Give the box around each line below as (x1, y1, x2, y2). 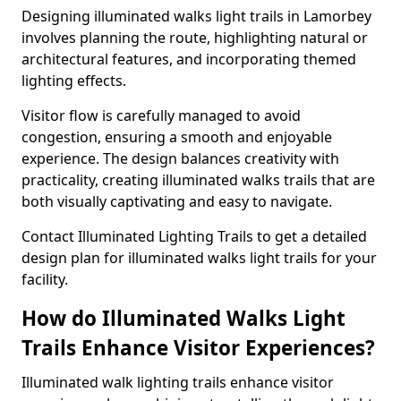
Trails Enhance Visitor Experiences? (21, 334, 375, 362)
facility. (21, 269, 68, 289)
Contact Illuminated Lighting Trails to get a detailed (21, 226, 367, 246)
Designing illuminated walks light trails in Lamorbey (21, 6, 371, 26)
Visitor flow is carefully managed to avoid (21, 106, 301, 125)
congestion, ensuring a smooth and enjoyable (21, 127, 332, 147)
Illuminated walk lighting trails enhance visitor (21, 372, 334, 392)
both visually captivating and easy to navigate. (21, 192, 332, 211)
